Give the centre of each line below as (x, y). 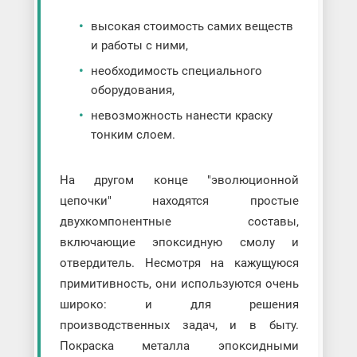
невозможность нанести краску (181, 116)
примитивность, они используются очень (179, 284)
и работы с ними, (139, 46)
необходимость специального (176, 71)
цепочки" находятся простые (179, 201)
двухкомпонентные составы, (179, 222)
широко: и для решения (179, 305)
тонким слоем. (133, 135)
